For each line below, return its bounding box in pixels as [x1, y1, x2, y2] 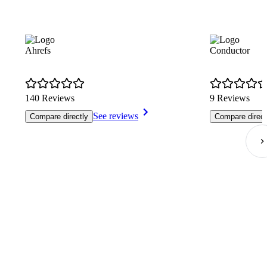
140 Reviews [25, 93, 74, 104]
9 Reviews [210, 93, 250, 104]
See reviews [93, 111, 138, 122]
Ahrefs [25, 45, 51, 56]
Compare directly [30, 112, 88, 122]
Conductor [210, 45, 250, 56]
